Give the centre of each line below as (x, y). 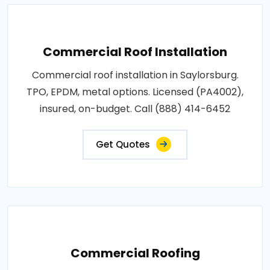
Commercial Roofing (135, 253)
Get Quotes (123, 144)
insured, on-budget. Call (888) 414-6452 (135, 108)
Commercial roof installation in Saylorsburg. (135, 75)
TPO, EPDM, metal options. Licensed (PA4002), (135, 92)
